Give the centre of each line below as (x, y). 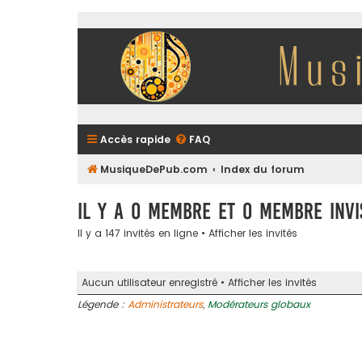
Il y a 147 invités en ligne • (143, 233)
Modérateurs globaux (259, 305)
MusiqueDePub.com (154, 169)
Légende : (103, 305)
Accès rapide (135, 139)
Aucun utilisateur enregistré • (155, 283)
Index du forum (263, 169)
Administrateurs (165, 305)
